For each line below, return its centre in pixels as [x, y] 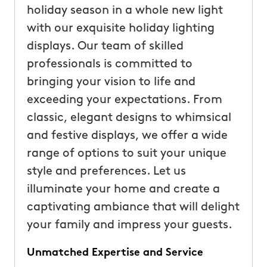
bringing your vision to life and [111, 82]
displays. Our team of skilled [105, 46]
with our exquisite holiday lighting [120, 28]
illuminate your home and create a [123, 189]
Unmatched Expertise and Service [115, 253]
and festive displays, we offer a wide [127, 136]
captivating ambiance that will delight [133, 207]
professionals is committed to [109, 64]
